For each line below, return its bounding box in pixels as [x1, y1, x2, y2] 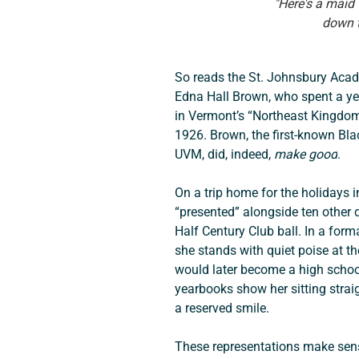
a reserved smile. [174, 300, 269, 316]
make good [273, 146, 337, 162]
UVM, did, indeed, [174, 146, 274, 162]
